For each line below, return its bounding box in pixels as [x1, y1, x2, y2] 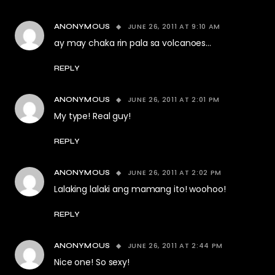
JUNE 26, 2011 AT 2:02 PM [127, 168, 222, 177]
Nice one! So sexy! [54, 256, 130, 268]
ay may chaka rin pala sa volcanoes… [54, 37, 212, 49]
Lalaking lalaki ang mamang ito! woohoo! [54, 183, 226, 195]
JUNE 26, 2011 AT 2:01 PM [127, 95, 220, 104]
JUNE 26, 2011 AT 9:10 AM [127, 21, 221, 31]
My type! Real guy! [54, 110, 131, 122]
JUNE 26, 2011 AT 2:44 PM [127, 241, 223, 250]
